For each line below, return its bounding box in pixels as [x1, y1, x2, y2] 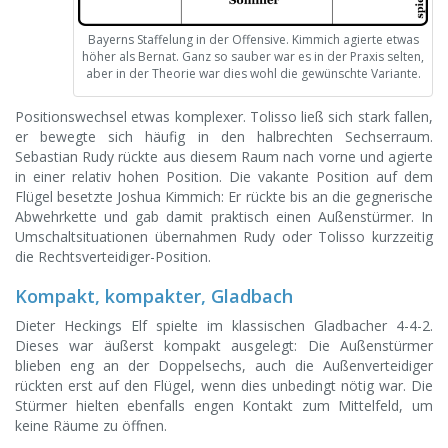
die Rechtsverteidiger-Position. [15, 247, 211, 267]
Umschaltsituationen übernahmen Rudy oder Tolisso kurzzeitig [15, 227, 433, 247]
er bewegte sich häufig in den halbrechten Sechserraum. [15, 127, 433, 147]
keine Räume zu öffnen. [15, 416, 167, 436]
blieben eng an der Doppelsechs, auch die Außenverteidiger [15, 356, 433, 376]
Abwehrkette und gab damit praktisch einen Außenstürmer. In [15, 207, 433, 227]
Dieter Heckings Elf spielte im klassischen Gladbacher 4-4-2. [15, 316, 433, 336]
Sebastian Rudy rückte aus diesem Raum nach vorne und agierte [15, 147, 433, 167]
